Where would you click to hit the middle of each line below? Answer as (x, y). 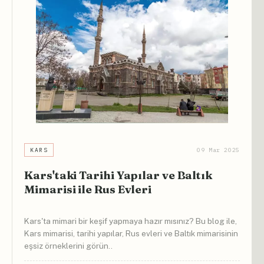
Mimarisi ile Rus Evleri (88, 189)
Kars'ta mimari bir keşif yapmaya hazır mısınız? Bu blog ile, (131, 221)
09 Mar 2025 (218, 150)
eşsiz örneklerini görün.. (69, 246)
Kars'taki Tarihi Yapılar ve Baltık (118, 175)
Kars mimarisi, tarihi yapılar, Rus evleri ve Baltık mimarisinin (131, 234)
